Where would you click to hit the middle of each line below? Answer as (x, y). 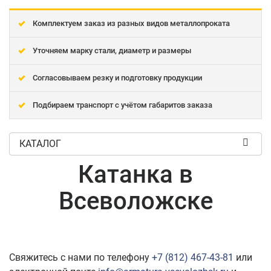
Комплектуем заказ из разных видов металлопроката (131, 23)
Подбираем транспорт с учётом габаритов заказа (122, 105)
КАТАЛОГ (40, 144)
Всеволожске (135, 201)
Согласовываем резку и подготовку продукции (117, 78)
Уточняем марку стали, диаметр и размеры (112, 51)
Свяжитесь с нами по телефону (80, 257)
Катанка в (135, 175)
